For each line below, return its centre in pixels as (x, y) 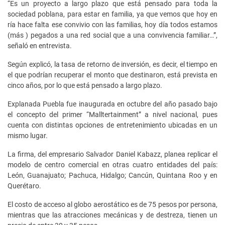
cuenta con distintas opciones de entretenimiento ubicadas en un (113, 125)
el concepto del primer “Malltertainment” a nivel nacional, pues (113, 115)
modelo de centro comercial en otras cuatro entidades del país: (113, 165)
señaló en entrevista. (40, 46)
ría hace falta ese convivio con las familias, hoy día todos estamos (113, 25)
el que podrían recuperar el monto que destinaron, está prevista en (113, 75)
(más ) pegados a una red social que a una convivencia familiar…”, (113, 35)
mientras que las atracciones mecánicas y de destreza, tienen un (113, 215)
